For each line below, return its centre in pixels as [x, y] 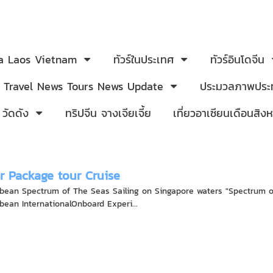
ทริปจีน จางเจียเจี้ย [108, 113]
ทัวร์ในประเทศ [144, 59]
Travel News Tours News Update [83, 86]
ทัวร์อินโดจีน [237, 59]
